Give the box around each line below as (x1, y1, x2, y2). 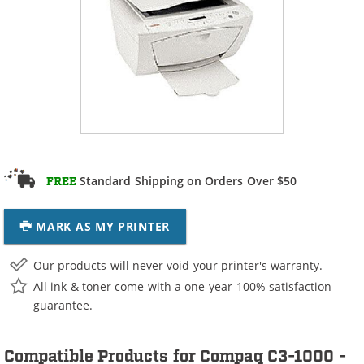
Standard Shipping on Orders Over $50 (76, 172, 297, 188)
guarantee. (33, 297, 93, 313)
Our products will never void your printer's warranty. (33, 257, 323, 273)
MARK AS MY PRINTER (36, 219, 170, 234)
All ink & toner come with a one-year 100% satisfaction (33, 278, 332, 294)
